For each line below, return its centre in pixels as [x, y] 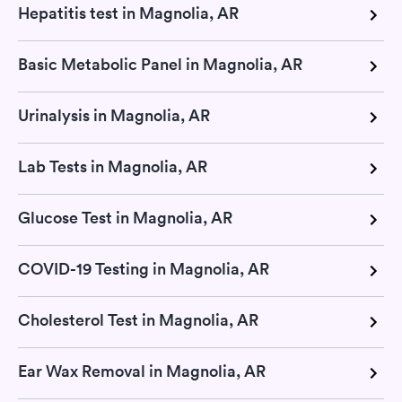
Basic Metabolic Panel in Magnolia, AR [160, 65]
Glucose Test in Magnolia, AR [125, 218]
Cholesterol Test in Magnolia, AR [138, 320]
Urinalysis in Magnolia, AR [114, 116]
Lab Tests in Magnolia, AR [113, 167]
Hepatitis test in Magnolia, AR [128, 13]
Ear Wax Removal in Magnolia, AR [142, 371]
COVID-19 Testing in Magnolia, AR [144, 269]
